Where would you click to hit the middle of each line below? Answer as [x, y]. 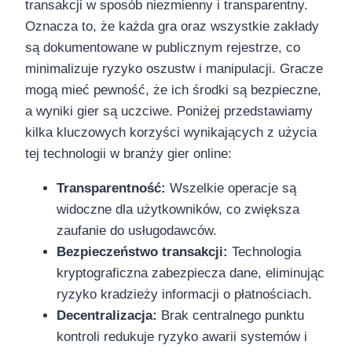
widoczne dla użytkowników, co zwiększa [178, 209]
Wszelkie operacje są [231, 188]
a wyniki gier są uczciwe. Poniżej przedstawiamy [169, 111]
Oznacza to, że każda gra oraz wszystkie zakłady [172, 26]
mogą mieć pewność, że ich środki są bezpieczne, [173, 90]
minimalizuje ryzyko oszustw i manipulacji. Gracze [174, 68]
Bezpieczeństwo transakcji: [142, 251]
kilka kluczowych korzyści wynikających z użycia [171, 132]
